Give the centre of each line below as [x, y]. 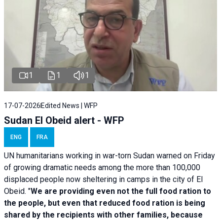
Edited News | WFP [69, 105]
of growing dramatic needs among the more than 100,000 [102, 167]
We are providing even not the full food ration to [121, 191]
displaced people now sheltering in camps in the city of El [103, 179]
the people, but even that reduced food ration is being [105, 203]
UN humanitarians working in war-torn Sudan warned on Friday [110, 155]
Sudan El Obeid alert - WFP [64, 120]
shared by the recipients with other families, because [103, 215]
